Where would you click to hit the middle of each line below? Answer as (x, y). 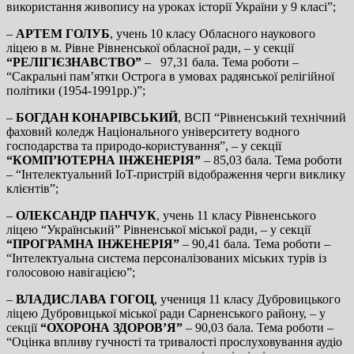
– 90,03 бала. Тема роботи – (260, 327)
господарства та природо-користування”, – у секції (144, 145)
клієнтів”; (32, 188)
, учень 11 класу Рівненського (236, 215)
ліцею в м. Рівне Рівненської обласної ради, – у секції (150, 47)
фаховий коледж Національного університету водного (153, 131)
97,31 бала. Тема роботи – (230, 62)
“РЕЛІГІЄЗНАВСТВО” (75, 62)
